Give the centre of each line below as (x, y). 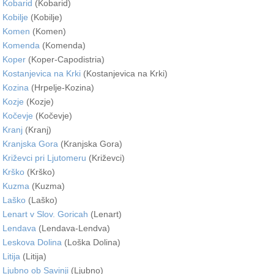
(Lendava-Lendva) (73, 228)
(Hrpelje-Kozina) (61, 87)
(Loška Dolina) (91, 242)
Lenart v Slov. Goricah (45, 214)
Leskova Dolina (32, 242)
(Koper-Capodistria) (65, 59)
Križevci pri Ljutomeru (44, 157)
